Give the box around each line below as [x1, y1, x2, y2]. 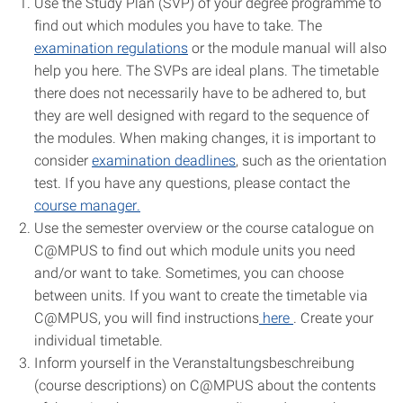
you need [294, 240, 355, 259]
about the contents [254, 375, 376, 394]
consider [34, 150, 92, 169]
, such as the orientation [236, 150, 387, 169]
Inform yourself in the [34, 353, 173, 372]
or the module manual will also [188, 38, 387, 57]
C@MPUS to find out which [34, 240, 211, 259]
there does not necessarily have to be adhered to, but [34, 83, 366, 102]
